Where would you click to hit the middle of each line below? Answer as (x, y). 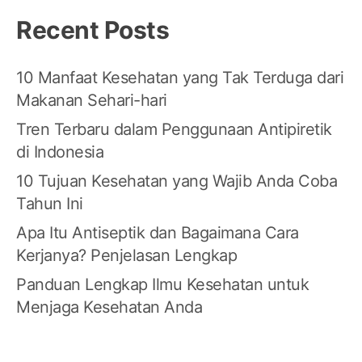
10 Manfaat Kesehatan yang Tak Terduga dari (180, 78)
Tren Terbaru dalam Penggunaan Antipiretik (174, 130)
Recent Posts (93, 30)
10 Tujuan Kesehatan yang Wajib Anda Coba (177, 181)
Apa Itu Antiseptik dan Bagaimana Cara (158, 233)
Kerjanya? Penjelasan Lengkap (126, 256)
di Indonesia (60, 152)
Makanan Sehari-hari (92, 101)
